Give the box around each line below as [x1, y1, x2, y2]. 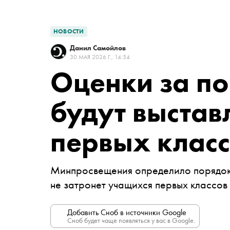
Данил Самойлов [70, 43, 126, 52]
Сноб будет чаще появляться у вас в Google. [67, 216, 195, 225]
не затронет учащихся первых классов [50, 177, 227, 192]
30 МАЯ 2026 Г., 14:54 [70, 53, 130, 61]
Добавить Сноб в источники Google [67, 207, 186, 218]
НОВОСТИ [53, 27, 84, 35]
